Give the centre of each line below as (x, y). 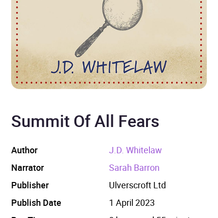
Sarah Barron (134, 167)
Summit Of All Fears (85, 120)
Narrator (27, 167)
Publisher (30, 185)
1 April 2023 (132, 202)
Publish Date (36, 202)
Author (24, 150)
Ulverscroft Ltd (137, 185)
